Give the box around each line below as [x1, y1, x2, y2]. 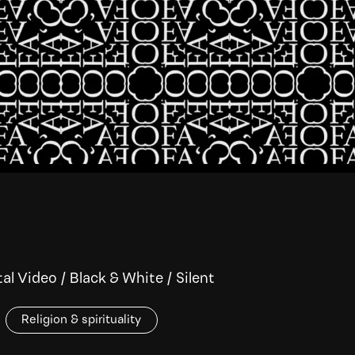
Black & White [70, 272, 163, 288]
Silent [176, 272, 215, 288]
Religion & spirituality [21, 314, 142, 327]
